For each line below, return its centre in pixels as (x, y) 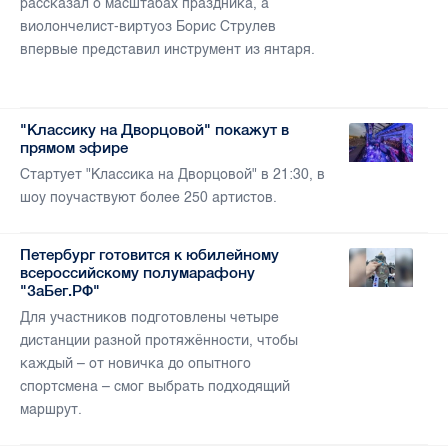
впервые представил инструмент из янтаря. (167, 50)
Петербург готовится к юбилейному (149, 255)
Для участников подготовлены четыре (149, 318)
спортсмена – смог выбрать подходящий (155, 387)
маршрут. (51, 410)
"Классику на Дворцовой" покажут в (154, 130)
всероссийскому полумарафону (137, 273)
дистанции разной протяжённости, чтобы (159, 341)
